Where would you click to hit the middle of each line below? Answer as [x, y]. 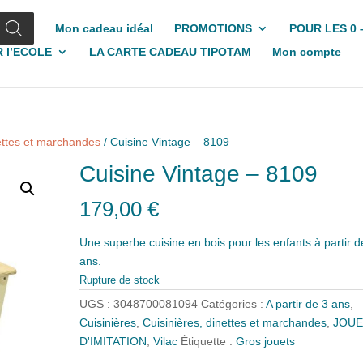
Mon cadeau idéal [104, 28]
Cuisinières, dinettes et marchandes [235, 323]
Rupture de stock [120, 280]
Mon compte [307, 52]
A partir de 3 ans [308, 304]
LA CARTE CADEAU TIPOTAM [170, 52]
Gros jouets [266, 342]
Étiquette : [209, 342]
